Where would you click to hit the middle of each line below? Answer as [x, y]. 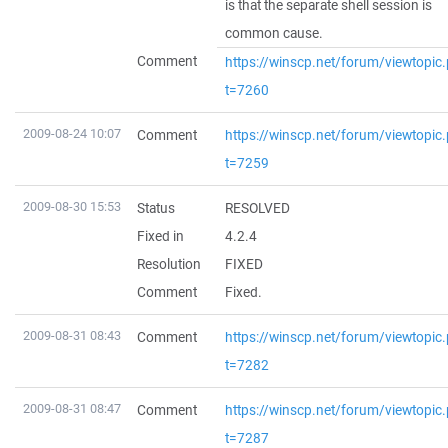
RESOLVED [257, 208]
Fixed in [160, 236]
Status [156, 208]
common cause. [274, 33]
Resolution [169, 264]
